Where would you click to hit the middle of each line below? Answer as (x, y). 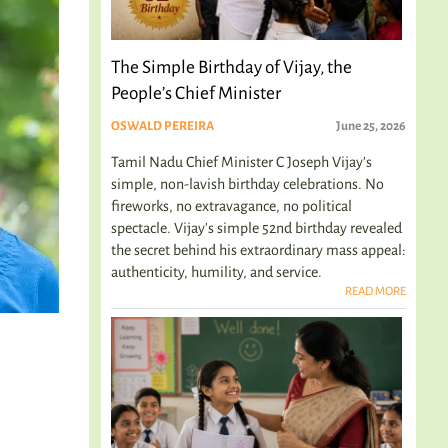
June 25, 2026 (371, 126)
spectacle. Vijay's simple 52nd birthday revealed (256, 228)
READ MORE (375, 291)
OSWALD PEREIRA (162, 126)
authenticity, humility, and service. (216, 272)
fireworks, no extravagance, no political (231, 206)
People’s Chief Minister (196, 93)
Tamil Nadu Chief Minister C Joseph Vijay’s (241, 162)
